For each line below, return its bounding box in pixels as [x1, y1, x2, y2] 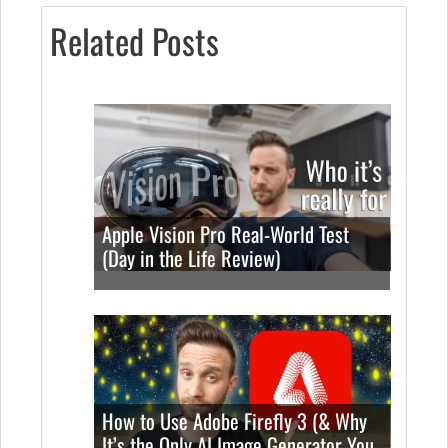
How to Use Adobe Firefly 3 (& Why [102, 405, 368, 436]
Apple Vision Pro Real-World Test [102, 218, 350, 249]
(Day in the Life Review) [102, 242, 281, 273]
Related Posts [50, 14, 219, 66]
